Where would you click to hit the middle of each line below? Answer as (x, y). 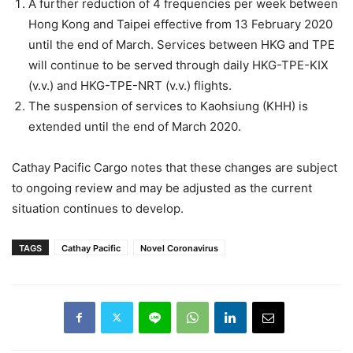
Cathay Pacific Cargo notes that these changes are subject (175, 167)
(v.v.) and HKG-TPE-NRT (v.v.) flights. (130, 85)
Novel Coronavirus (179, 248)
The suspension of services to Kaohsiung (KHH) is (168, 106)
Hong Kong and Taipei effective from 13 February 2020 (180, 24)
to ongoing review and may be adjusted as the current (162, 188)
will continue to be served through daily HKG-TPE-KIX (178, 65)
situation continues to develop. (98, 208)
